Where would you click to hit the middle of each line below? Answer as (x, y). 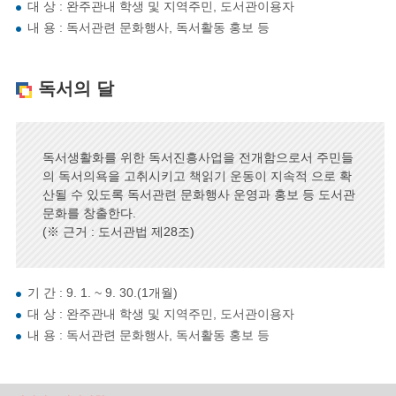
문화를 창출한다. (89, 213)
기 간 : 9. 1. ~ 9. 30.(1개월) (102, 293)
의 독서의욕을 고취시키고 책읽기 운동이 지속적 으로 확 (197, 176)
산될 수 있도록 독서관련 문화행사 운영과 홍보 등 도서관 (198, 195)
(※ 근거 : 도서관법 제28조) (118, 232)
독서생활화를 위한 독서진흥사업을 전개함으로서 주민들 (198, 158)
